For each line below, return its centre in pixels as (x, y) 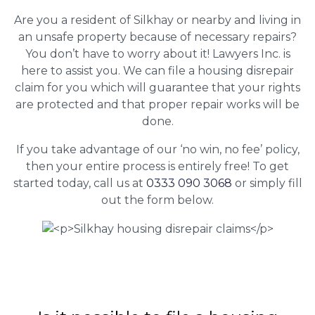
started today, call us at (79, 184)
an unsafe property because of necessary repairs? (157, 37)
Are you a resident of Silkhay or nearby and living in (157, 20)
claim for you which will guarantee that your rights (157, 88)
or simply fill (267, 184)
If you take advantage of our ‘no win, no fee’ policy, (157, 150)
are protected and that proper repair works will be (157, 105)
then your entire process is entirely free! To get (157, 167)
